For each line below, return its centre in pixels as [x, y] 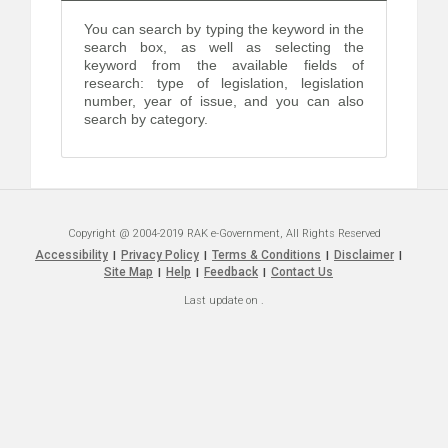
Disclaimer [364, 255]
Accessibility [71, 255]
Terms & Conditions [266, 255]
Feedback [231, 272]
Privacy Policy [160, 255]
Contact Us [302, 272]
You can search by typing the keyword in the [224, 29]
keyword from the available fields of [224, 65]
